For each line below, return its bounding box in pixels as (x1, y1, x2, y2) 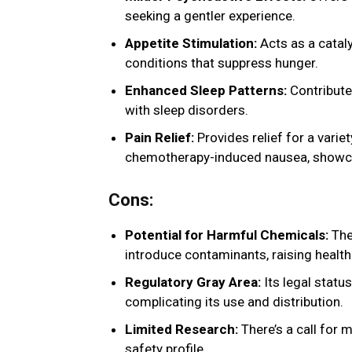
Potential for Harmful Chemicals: (125, 227, 328, 244)
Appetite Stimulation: (125, 35, 257, 52)
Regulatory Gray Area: (125, 274, 261, 291)
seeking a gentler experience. (125, 8, 295, 24)
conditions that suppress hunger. (125, 55, 318, 71)
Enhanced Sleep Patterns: (125, 82, 287, 99)
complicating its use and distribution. (125, 294, 343, 310)
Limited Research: (125, 321, 238, 338)
